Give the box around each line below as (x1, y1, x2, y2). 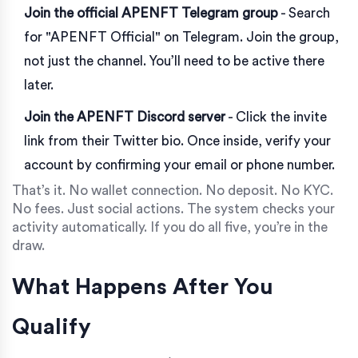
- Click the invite (225, 109, 327, 124)
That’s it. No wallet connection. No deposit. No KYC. (12, 183, 333, 197)
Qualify (12, 315, 91, 338)
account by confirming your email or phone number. (24, 157, 335, 172)
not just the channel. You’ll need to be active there (24, 54, 324, 68)
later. (24, 78, 54, 92)
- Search (278, 6, 330, 20)
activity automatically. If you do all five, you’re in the (12, 220, 328, 234)
